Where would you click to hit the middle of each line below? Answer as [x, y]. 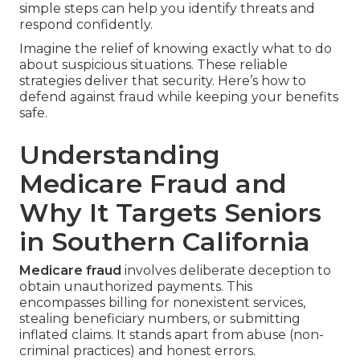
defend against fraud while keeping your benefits [179, 97]
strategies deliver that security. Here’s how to [163, 81]
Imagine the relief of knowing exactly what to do [176, 49]
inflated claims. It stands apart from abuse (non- [172, 335]
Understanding [120, 155]
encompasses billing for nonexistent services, [162, 303]
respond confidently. [86, 25]
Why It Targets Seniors [170, 213]
